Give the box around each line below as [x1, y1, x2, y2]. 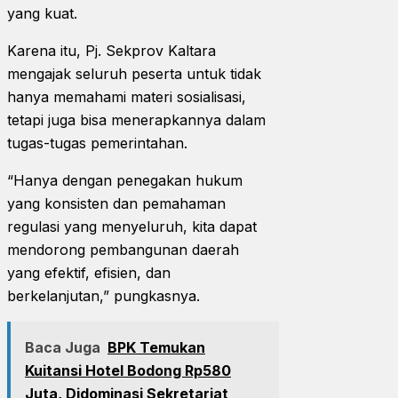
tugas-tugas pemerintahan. [7, 133, 192, 152]
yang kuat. [7, 4, 82, 22]
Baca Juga [25, 338, 100, 356]
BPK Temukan [107, 338, 205, 356]
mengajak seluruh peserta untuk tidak [7, 64, 261, 83]
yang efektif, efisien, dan [7, 263, 171, 282]
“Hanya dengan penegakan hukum [7, 171, 243, 189]
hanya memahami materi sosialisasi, [7, 87, 246, 106]
